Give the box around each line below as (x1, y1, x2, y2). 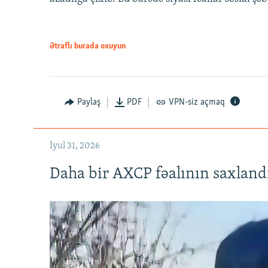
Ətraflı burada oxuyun (50, 41, 126, 51)
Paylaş (77, 97, 100, 107)
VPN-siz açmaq (168, 97, 225, 107)
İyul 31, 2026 (50, 141, 100, 151)
